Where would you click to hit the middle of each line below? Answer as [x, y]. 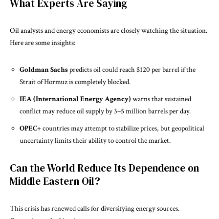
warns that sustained [161, 99]
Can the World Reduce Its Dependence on [104, 168]
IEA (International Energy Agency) [75, 99]
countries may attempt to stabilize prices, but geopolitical [123, 128]
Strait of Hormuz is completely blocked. [75, 82]
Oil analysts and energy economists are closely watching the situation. [109, 30]
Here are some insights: [43, 43]
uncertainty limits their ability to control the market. [95, 140]
